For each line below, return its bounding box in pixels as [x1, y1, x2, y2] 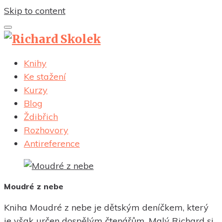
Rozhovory [24, 124, 68, 136]
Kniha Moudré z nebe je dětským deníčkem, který [4, 202, 209, 213]
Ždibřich [24, 111, 58, 122]
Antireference [24, 138, 80, 149]
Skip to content [4, 5, 65, 16]
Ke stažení [24, 71, 66, 82]
